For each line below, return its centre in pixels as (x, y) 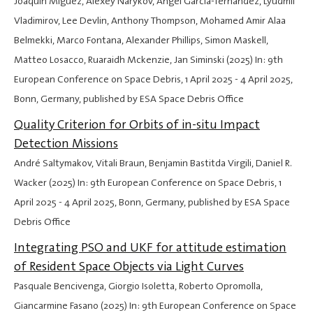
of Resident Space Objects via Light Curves (129, 267)
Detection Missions (66, 144)
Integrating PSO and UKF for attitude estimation (150, 248)
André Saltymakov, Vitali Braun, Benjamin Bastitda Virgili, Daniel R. (153, 163)
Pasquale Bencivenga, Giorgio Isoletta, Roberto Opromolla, (138, 286)
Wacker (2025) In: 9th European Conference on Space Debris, (146, 183)
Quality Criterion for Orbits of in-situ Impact (137, 125)
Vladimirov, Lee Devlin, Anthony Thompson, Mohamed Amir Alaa (150, 21)
